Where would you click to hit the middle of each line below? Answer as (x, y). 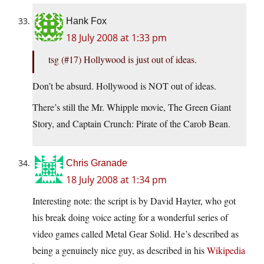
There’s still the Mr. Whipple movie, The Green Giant (132, 107)
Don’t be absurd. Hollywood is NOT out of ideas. (124, 86)
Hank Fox (86, 21)
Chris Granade (97, 163)
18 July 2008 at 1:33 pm (116, 38)
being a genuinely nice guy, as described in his (120, 250)
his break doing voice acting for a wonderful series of (130, 217)
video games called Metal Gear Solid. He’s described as (136, 234)
